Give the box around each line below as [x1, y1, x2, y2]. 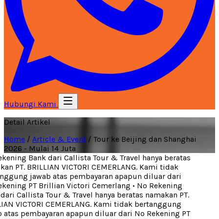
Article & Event [32, 134, 86, 144]
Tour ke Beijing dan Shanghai [93, 134, 197, 144]
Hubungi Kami [4, 99, 58, 109]
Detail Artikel [4, 117, 50, 127]
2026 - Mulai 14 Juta [4, 144, 76, 153]
